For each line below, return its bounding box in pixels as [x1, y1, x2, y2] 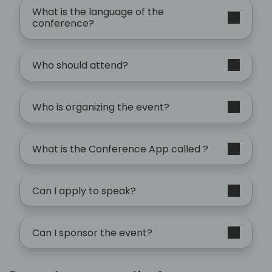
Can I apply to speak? [32, 183, 136, 198]
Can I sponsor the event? [32, 225, 152, 240]
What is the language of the [32, 5, 164, 19]
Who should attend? [32, 58, 128, 72]
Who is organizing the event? [32, 100, 169, 114]
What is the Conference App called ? [32, 141, 208, 156]
